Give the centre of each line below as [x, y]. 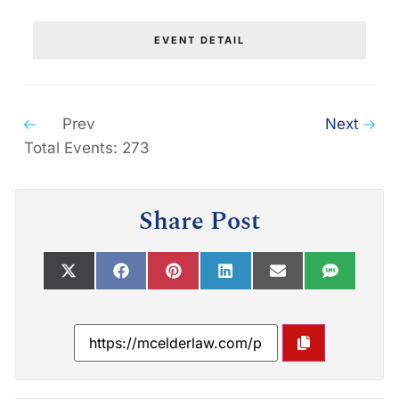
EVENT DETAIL [199, 40]
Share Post [199, 221]
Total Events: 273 [87, 147]
